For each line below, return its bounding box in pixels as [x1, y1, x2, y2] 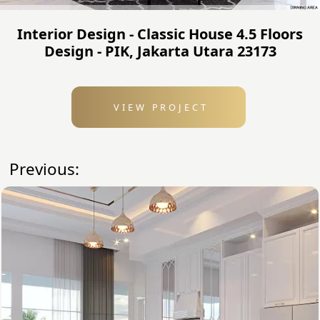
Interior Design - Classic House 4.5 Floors [17, 24, 303, 44]
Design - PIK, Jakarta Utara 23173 [44, 41, 276, 61]
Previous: [9, 157, 80, 180]
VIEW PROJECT [104, 100, 214, 114]
